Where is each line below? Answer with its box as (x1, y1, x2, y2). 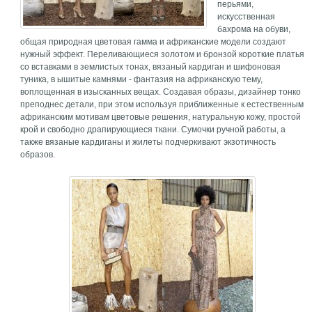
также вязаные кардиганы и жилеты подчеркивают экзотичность (20, 137, 276, 147)
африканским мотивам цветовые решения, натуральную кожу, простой (20, 112, 302, 122)
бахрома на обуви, (217, 24, 291, 34)
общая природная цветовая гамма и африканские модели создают (20, 37, 287, 47)
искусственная (217, 12, 276, 22)
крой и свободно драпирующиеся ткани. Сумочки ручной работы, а (20, 125, 286, 134)
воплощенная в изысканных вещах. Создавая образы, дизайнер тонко (20, 87, 302, 97)
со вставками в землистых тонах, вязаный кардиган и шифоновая (20, 62, 281, 72)
